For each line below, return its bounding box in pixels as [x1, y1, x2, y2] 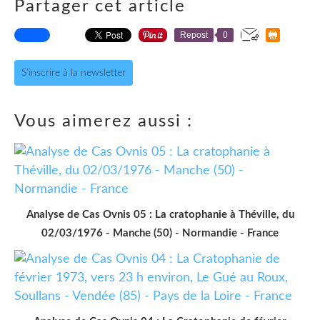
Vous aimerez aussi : [14, 112, 193, 130]
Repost [180, 29, 208, 40]
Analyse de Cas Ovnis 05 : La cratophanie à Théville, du [26, 209, 294, 220]
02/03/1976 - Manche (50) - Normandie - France [41, 227, 279, 239]
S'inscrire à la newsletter [21, 67, 126, 78]
